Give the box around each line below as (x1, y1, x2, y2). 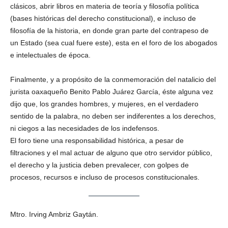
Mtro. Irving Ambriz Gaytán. (10, 210, 98, 219)
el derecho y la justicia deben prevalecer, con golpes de (10, 161, 189, 169)
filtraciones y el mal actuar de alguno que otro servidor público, (10, 149, 212, 157)
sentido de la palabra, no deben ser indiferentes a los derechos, (10, 112, 216, 120)
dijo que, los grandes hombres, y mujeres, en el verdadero (10, 100, 198, 108)
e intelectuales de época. (10, 51, 91, 59)
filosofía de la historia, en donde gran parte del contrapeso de (10, 26, 209, 35)
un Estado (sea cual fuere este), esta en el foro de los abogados (10, 39, 217, 47)
